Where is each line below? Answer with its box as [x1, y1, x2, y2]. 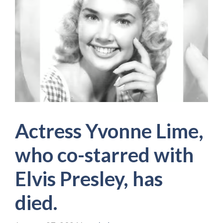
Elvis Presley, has [15, 166, 163, 191]
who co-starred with [15, 142, 194, 167]
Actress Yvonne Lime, [15, 118, 204, 143]
